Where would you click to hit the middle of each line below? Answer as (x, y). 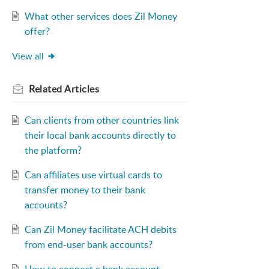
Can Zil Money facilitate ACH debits (100, 230)
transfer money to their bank (85, 190)
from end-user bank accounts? (88, 245)
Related (47, 89)
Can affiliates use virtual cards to (93, 175)
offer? (37, 32)
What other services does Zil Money (101, 17)
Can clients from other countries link (101, 120)
